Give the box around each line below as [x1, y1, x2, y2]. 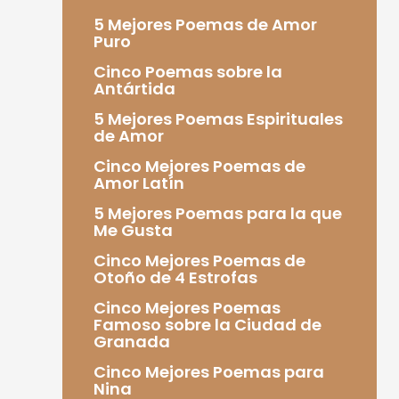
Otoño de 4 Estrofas [93, 265, 257, 289]
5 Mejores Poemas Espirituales [93, 107, 343, 130]
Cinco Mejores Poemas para [93, 360, 324, 383]
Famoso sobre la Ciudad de [93, 313, 322, 336]
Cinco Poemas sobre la [93, 60, 282, 83]
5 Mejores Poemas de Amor [93, 12, 317, 36]
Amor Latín [93, 171, 184, 194]
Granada [93, 330, 170, 353]
